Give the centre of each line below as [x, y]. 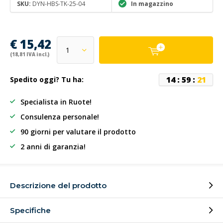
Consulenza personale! [60, 117]
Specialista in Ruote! [56, 102]
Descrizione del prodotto [58, 185]
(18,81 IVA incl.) [30, 55]
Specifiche [30, 210]
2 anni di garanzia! [53, 147]
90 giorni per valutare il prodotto [78, 132]
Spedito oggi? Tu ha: [47, 79]
